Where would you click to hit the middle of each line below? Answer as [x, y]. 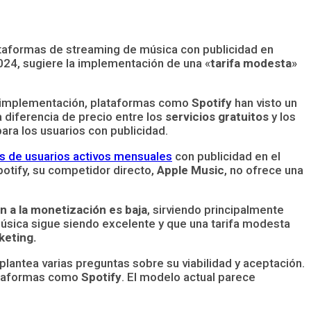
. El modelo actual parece [188, 277]
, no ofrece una [264, 170]
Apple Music [191, 170]
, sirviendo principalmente [216, 209]
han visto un [264, 102]
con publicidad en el [226, 156]
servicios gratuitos [217, 116]
